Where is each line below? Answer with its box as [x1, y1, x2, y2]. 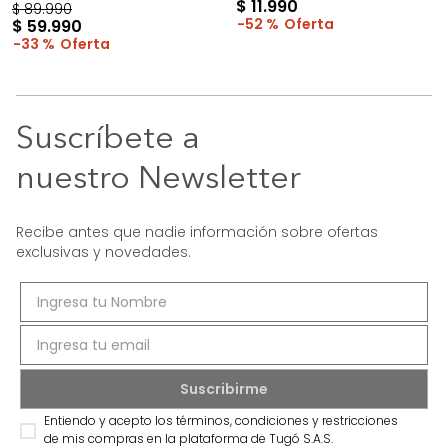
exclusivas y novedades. [16, 242, 191, 263]
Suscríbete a [16, 124, 200, 157]
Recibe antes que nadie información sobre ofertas [16, 222, 378, 243]
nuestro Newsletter [16, 164, 301, 197]
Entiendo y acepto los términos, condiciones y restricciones [44, 412, 399, 430]
